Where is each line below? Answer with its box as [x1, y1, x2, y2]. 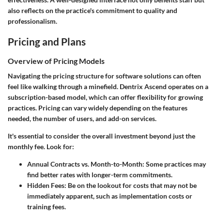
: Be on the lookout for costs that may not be [64, 181, 197, 190]
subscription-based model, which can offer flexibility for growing [8, 93, 203, 102]
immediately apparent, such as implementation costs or [27, 192, 192, 201]
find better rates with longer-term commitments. [27, 170, 172, 179]
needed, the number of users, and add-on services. [8, 114, 156, 123]
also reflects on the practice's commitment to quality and [8, 6, 177, 15]
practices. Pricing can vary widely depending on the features [8, 104, 187, 112]
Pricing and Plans [8, 35, 86, 48]
